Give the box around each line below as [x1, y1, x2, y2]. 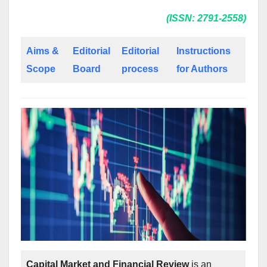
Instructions [176, 46, 231, 56]
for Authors [176, 64, 228, 74]
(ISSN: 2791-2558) [166, 13, 246, 23]
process [122, 64, 159, 74]
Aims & [26, 46, 59, 56]
